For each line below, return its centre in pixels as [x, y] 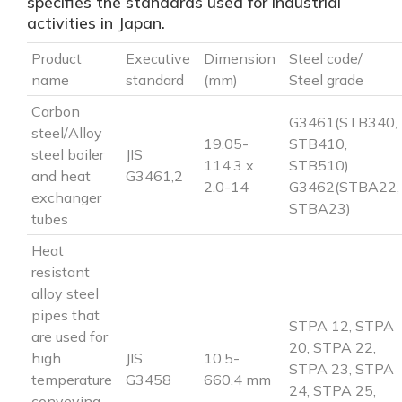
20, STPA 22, [332, 347]
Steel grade [326, 79]
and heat [61, 175]
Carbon [56, 111]
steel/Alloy [67, 132]
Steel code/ [326, 58]
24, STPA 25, [332, 390]
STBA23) [320, 208]
